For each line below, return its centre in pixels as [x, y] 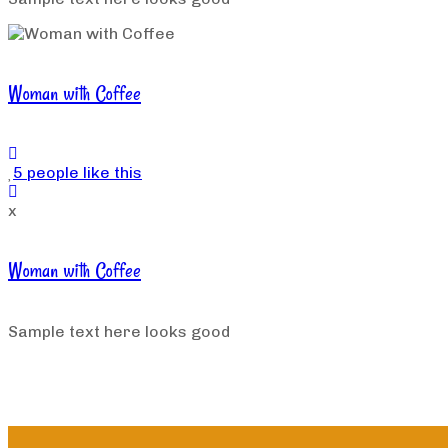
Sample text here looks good [119, 331]
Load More [49, 416]
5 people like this [77, 173]
